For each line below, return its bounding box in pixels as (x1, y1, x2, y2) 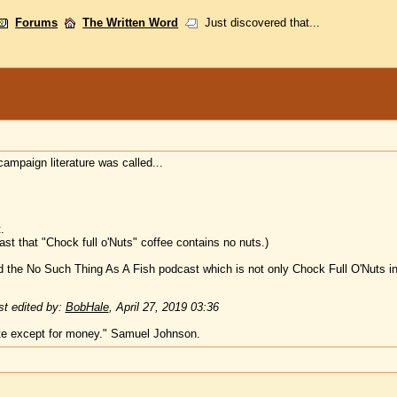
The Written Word (82, 16, 179, 29)
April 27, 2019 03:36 (115, 300, 219, 315)
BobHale (65, 300, 109, 315)
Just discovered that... (198, 16, 321, 29)
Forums (15, 16, 58, 29)
